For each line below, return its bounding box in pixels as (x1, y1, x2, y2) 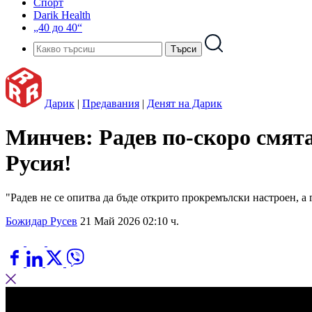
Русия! (6, 150, 72, 176)
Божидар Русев (6, 214, 77, 227)
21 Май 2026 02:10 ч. (80, 214, 179, 227)
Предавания (82, 97, 139, 109)
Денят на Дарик (147, 97, 222, 109)
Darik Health (33, 9, 91, 21)
